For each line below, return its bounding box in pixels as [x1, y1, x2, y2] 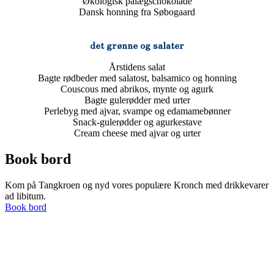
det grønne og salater [90, 37, 184, 52]
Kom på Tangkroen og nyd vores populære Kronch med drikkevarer [5, 179, 268, 190]
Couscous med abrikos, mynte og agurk [61, 83, 213, 94]
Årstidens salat [109, 61, 165, 72]
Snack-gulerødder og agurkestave [72, 116, 202, 127]
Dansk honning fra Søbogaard [79, 6, 195, 17]
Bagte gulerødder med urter [84, 94, 190, 105]
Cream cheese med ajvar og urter [73, 127, 201, 138]
